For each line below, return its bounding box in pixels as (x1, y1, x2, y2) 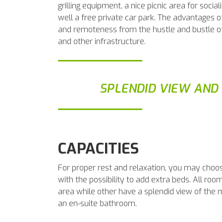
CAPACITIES (58, 139, 139, 159)
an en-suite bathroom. (58, 198, 137, 209)
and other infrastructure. (58, 36, 146, 47)
